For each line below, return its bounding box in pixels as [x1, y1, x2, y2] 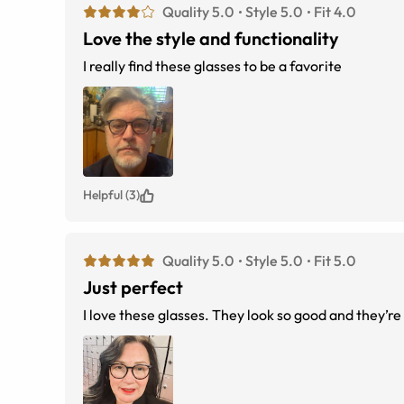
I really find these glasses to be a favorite [83, 57, 342, 76]
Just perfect [83, 276, 183, 299]
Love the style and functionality [83, 27, 339, 50]
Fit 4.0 [314, 3, 355, 22]
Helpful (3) [83, 187, 140, 204]
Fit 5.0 [314, 252, 355, 271]
